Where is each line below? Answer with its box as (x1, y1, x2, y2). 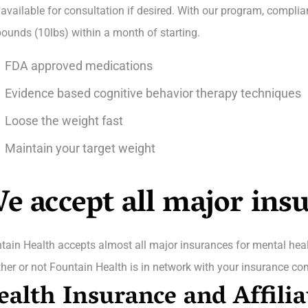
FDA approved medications (4, 58, 153, 74)
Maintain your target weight (4, 141, 155, 156)
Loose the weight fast (4, 113, 123, 129)
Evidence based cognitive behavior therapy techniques (4, 86, 301, 101)
